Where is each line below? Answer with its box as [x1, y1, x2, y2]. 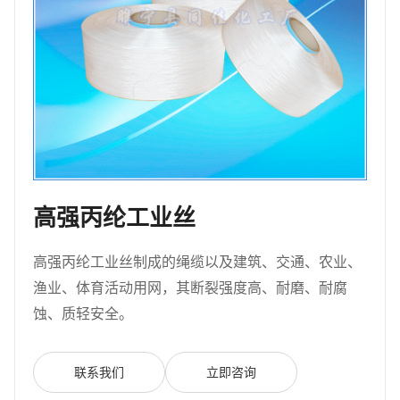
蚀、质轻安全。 [33, 305, 133, 321]
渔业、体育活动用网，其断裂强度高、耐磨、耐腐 [33, 279, 347, 296]
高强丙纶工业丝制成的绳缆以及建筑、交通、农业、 [33, 254, 362, 270]
